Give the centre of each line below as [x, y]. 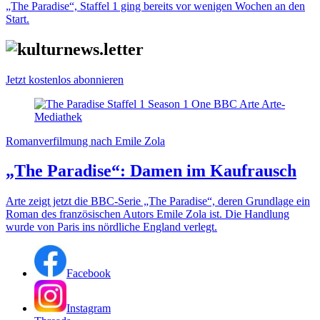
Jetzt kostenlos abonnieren [65, 79]
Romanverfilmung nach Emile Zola [85, 141]
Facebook [89, 274]
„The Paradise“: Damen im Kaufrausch [151, 171]
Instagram [89, 309]
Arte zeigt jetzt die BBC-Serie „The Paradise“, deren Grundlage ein [158, 201]
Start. [17, 19]
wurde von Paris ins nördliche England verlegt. [111, 227]
